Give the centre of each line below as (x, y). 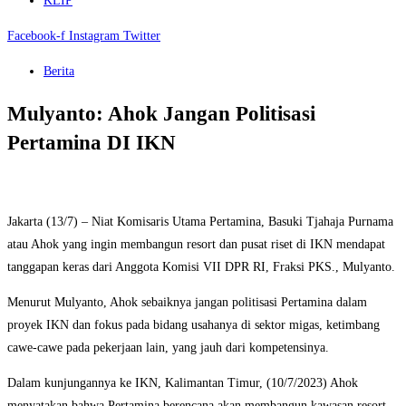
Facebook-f (36, 36)
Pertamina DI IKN (92, 143)
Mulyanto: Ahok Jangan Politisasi (161, 114)
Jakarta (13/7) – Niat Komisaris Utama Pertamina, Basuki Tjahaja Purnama (200, 222)
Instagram (94, 36)
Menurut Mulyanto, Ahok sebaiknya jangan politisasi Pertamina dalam (187, 303)
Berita (59, 71)
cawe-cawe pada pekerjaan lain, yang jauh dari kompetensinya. (168, 348)
